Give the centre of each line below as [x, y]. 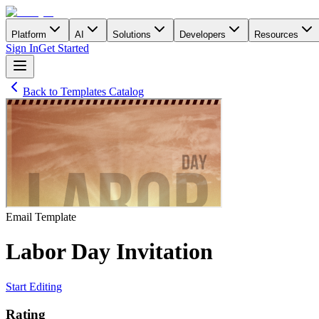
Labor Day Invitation [109, 252]
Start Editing [34, 286]
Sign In [22, 48]
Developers [203, 35]
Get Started [64, 48]
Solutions [132, 35]
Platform [29, 35]
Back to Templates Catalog [83, 91]
